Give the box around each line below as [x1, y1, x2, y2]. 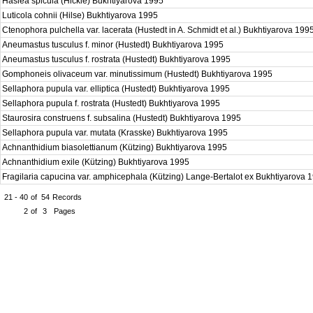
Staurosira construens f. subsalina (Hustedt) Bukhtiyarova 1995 [2, 113, 243, 123]
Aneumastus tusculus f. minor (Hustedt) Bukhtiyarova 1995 [2, 40, 226, 50]
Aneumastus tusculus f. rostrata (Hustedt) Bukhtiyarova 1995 [2, 54, 233, 64]
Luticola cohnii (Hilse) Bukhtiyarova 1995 [2, 10, 160, 20]
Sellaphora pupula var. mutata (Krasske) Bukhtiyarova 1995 [2, 128, 230, 138]
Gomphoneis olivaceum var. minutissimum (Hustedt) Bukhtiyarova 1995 [2, 69, 275, 79]
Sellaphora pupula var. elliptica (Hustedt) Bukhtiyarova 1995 [2, 84, 232, 94]
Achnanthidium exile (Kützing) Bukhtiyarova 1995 [2, 157, 191, 167]
